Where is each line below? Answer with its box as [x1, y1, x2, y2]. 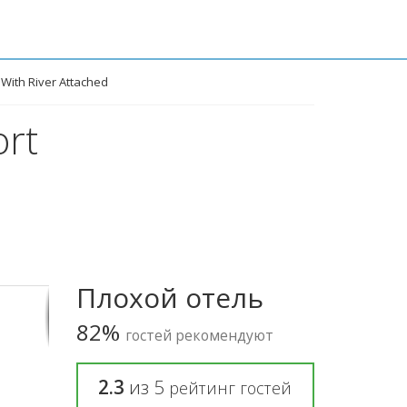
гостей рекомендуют [124, 325, 273, 345]
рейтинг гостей [169, 377, 293, 399]
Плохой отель [75, 279, 263, 316]
